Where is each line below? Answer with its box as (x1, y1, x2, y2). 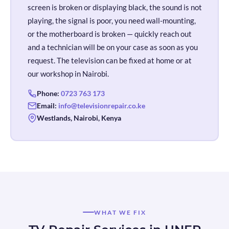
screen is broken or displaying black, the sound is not (27, 2, 202, 12)
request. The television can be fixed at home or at (27, 55, 192, 65)
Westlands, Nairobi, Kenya (36, 113, 121, 122)
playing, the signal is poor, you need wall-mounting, (27, 15, 196, 25)
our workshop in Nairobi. (27, 68, 109, 78)
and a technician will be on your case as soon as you (27, 42, 198, 52)
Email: (36, 101, 58, 110)
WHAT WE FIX (94, 209, 147, 216)
